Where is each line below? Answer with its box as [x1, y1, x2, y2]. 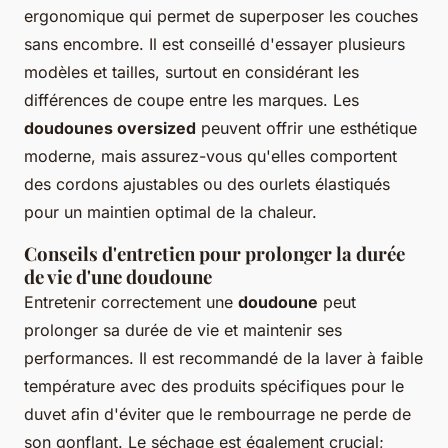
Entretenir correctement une [24, 291, 238, 312]
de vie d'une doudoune [24, 263, 212, 289]
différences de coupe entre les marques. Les [24, 89, 359, 110]
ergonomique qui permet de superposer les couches [24, 5, 418, 26]
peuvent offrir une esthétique [196, 117, 417, 138]
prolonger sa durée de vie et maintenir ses [24, 319, 342, 340]
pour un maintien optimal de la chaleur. [24, 201, 317, 222]
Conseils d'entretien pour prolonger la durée [24, 240, 405, 266]
